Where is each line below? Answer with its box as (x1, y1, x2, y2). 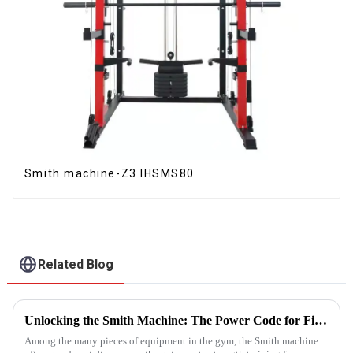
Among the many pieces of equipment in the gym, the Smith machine (24, 334, 318, 347)
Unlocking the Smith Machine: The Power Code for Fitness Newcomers (314, 313, 327, 327)
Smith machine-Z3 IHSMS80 (24, 166, 195, 180)
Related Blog (38, 257, 114, 273)
